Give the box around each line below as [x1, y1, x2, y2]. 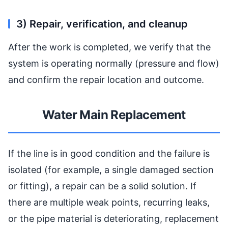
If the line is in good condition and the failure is [8, 148, 210, 159]
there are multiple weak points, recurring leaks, [8, 196, 210, 208]
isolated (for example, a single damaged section [8, 164, 214, 175]
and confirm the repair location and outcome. [8, 74, 204, 85]
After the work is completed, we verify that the [8, 41, 211, 52]
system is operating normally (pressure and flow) [8, 58, 219, 69]
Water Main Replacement [42, 107, 186, 122]
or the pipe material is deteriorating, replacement [8, 213, 219, 224]
